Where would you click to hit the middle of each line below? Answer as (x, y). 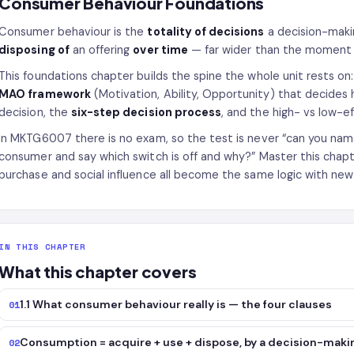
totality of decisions (206, 32)
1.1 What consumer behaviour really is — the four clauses (176, 304)
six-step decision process (146, 112)
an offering (101, 50)
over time (160, 50)
